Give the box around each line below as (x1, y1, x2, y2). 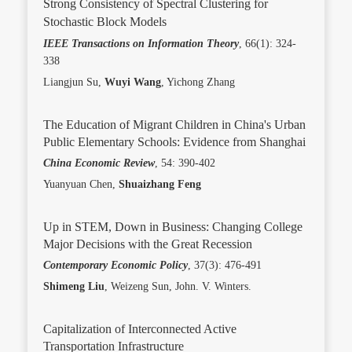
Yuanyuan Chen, (43, 178, 119, 190)
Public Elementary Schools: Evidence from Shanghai (43, 135, 306, 148)
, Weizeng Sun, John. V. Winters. (104, 280, 251, 292)
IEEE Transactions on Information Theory (43, 38, 239, 49)
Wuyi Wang (104, 76, 161, 88)
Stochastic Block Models (43, 15, 167, 28)
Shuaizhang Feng (119, 178, 201, 190)
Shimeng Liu (43, 280, 104, 292)
